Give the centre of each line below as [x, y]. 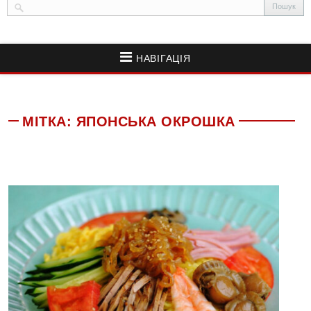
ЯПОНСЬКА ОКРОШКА [155, 122]
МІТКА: [49, 122]
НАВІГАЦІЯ [162, 59]
